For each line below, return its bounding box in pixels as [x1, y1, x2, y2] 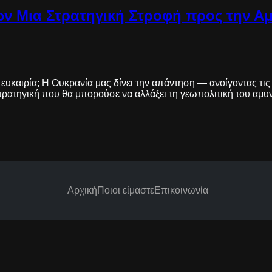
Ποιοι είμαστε [97, 185, 154, 195]
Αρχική [67, 185, 97, 195]
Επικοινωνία [154, 185, 208, 195]
